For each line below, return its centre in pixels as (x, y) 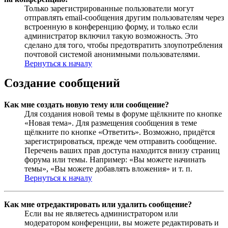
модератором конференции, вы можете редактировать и (122, 222)
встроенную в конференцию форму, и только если (111, 26)
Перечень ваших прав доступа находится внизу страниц (122, 150)
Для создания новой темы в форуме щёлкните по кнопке (123, 113)
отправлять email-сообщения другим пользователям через (124, 17)
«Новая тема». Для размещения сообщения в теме (111, 123)
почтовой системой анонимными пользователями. (112, 54)
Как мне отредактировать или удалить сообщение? (98, 204)
